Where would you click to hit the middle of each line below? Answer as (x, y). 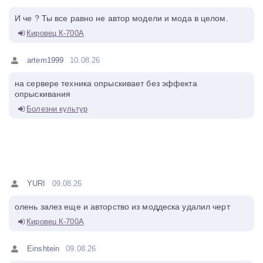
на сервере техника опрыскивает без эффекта (106, 83)
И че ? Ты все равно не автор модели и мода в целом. (122, 18)
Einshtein (43, 248)
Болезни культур (57, 109)
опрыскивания (43, 94)
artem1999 (45, 60)
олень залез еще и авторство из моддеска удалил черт (122, 206)
